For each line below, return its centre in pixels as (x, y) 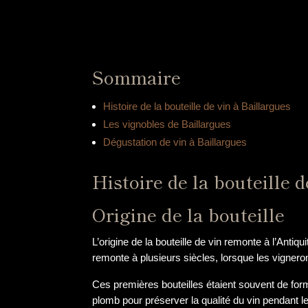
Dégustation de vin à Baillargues (175, 142)
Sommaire (137, 77)
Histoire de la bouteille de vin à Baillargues (197, 107)
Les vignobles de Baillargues (167, 124)
